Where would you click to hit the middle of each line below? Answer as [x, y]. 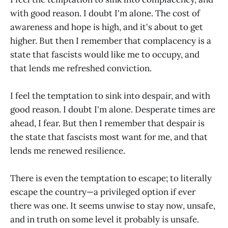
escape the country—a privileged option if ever [103, 192]
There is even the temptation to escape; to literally [111, 178]
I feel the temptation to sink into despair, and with [110, 95]
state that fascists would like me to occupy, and [105, 54]
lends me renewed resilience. [68, 150]
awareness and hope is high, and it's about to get [107, 27]
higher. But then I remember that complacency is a [111, 40]
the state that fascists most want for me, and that [109, 137]
